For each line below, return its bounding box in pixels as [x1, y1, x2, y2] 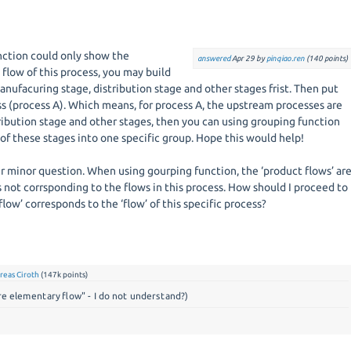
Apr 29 [231, 54, 255, 63]
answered [197, 54, 230, 63]
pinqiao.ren [266, 54, 305, 63]
